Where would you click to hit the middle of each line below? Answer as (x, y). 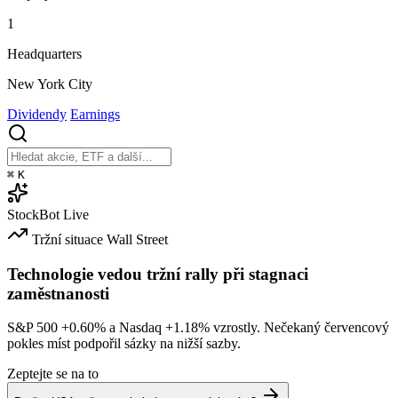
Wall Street (137, 239)
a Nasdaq (135, 328)
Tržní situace (68, 239)
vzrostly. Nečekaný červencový (299, 328)
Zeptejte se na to (53, 374)
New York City (50, 84)
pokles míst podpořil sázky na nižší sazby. (124, 344)
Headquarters (44, 53)
